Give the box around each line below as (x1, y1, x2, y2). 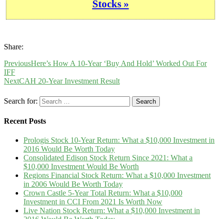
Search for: (4, 96, 38, 105)
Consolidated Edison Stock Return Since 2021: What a (23, 153, 193, 162)
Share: (4, 43, 23, 51)
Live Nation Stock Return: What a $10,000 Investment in (23, 206, 200, 215)
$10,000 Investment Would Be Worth (23, 162, 139, 171)
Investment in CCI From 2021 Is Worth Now (23, 197, 162, 206)
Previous (4, 59, 31, 68)
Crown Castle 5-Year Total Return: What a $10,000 (23, 189, 182, 197)
